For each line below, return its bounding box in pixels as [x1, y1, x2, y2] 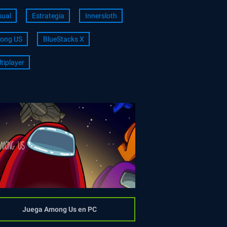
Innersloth [85, 12, 117, 20]
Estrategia [31, 12, 64, 20]
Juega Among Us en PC [22, 205, 97, 214]
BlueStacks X [43, 35, 84, 44]
